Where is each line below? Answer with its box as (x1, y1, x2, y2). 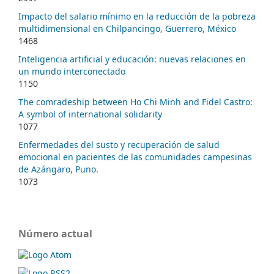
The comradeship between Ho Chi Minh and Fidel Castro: (18, 96, 253, 108)
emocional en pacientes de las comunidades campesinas (18, 151, 252, 163)
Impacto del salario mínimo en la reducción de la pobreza (18, 10, 256, 23)
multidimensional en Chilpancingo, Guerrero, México (18, 23, 236, 35)
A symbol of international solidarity (18, 108, 162, 120)
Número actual (18, 227, 92, 241)
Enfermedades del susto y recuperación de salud (18, 139, 220, 151)
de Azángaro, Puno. (18, 163, 98, 176)
